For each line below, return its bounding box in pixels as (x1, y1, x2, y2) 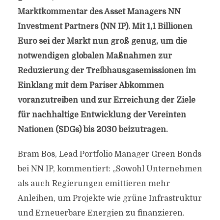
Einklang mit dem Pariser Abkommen (17, 81, 164, 90)
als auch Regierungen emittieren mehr (17, 179, 170, 188)
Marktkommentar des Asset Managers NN (17, 7, 181, 16)
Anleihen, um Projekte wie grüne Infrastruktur (17, 194, 202, 203)
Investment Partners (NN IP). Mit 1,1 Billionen (17, 22, 192, 31)
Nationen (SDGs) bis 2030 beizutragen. (17, 125, 168, 134)
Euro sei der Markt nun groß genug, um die (17, 37, 187, 46)
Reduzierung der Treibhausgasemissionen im (17, 66, 196, 75)
